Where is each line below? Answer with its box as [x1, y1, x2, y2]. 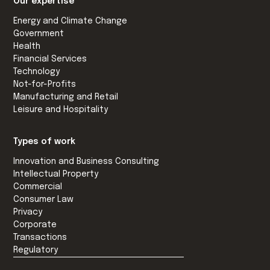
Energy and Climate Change [13, 17, 128, 26]
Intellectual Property [13, 170, 99, 179]
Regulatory [13, 246, 58, 255]
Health [13, 42, 41, 51]
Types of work [13, 137, 76, 146]
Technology [13, 67, 60, 77]
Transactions [13, 233, 67, 242]
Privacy [13, 208, 43, 217]
